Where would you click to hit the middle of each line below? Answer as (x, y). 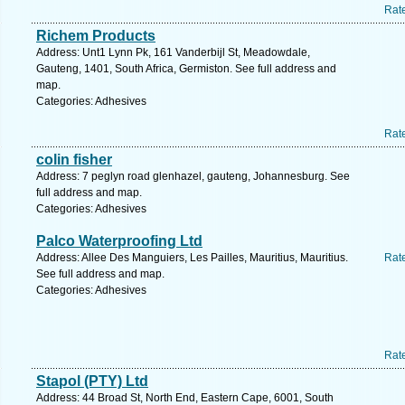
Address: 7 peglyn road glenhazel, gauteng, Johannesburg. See (193, 176)
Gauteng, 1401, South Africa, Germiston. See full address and (186, 69)
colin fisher (74, 160)
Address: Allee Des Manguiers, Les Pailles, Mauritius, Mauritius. (192, 258)
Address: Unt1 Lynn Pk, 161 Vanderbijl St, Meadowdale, (173, 52)
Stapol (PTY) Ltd (92, 381)
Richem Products (96, 36)
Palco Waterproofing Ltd (119, 241)
